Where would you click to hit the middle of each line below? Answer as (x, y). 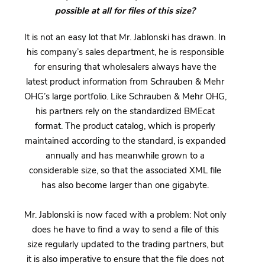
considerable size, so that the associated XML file (125, 170)
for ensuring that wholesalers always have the (125, 67)
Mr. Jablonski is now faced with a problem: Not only (125, 214)
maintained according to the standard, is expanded (125, 140)
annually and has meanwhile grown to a (125, 155)
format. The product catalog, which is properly (125, 126)
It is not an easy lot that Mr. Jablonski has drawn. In (125, 37)
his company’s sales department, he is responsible (125, 52)
